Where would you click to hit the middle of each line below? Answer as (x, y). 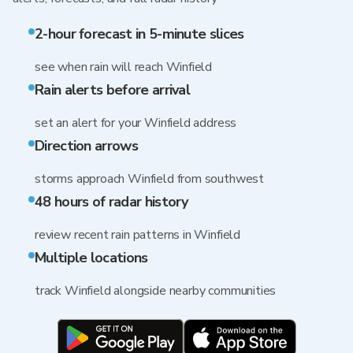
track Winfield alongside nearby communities (156, 291)
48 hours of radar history (111, 202)
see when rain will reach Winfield (124, 67)
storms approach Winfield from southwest (149, 179)
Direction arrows (86, 146)
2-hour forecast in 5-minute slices (139, 34)
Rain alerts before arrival (113, 90)
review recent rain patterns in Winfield (137, 235)
